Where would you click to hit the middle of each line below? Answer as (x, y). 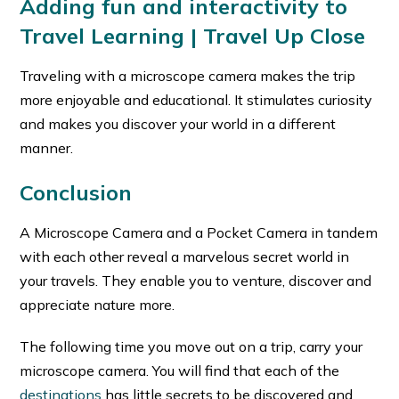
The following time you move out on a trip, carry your (191, 346)
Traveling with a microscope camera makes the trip (188, 75)
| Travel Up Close (278, 35)
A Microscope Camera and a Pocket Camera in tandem (199, 232)
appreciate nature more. (98, 304)
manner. (47, 147)
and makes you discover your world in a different (178, 123)
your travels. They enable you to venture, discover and (196, 280)
